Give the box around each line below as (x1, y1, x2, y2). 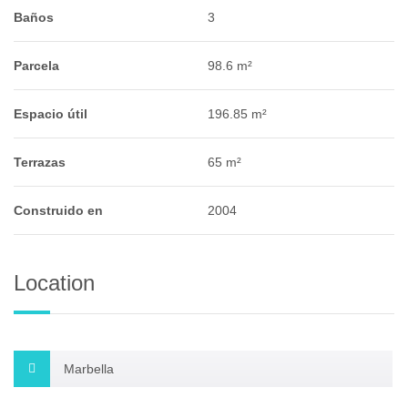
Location (14, 270, 95, 296)
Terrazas (14, 155, 66, 170)
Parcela (14, 58, 59, 74)
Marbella (64, 362, 114, 377)
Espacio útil (14, 107, 87, 122)
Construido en (14, 203, 103, 219)
